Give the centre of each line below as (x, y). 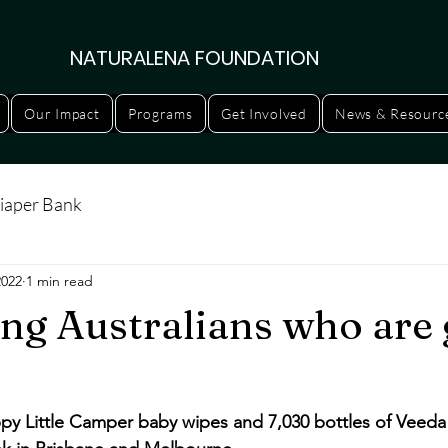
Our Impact (62, 113)
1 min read (59, 280)
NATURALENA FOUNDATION (194, 58)
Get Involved (264, 113)
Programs (160, 113)
